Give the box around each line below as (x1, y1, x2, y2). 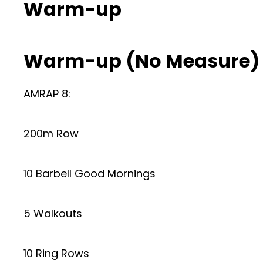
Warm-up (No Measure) (23, 48, 259, 74)
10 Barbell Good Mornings (23, 166, 156, 181)
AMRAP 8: (23, 86, 70, 101)
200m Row (23, 126, 79, 141)
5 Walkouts (23, 206, 82, 221)
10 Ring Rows (23, 246, 89, 261)
